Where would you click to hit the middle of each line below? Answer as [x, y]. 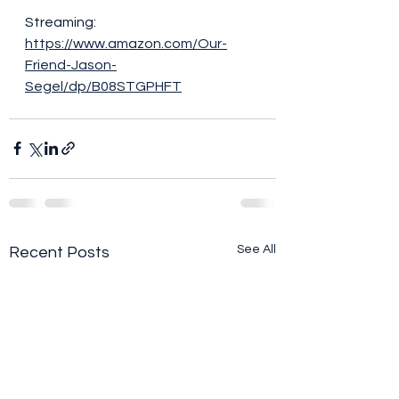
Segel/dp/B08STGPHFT [103, 86]
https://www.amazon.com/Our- [126, 43]
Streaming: [61, 22]
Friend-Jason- [71, 65]
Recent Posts [59, 252]
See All [256, 249]
